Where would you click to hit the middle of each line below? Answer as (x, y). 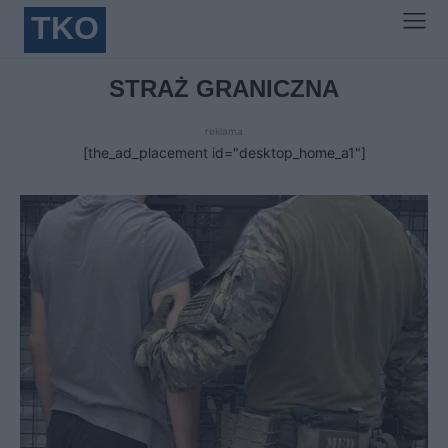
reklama (224, 131)
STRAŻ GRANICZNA (224, 88)
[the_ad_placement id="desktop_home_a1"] (224, 152)
